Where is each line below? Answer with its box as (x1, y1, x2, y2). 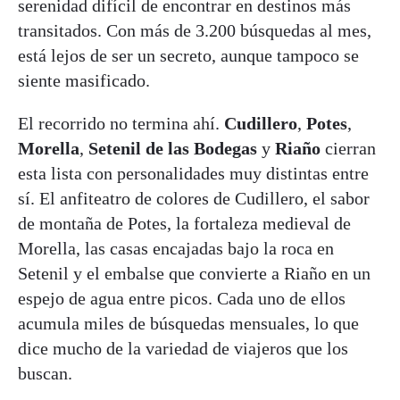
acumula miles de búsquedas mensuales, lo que (18, 312, 359, 333)
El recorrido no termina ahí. (18, 112, 224, 133)
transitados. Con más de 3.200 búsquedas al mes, (18, 20, 371, 40)
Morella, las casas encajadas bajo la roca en (18, 237, 334, 258)
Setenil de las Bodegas (88, 137, 257, 158)
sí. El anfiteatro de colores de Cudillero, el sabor (18, 187, 370, 208)
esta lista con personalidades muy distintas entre (18, 162, 369, 183)
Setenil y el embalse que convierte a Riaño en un (18, 262, 371, 283)
